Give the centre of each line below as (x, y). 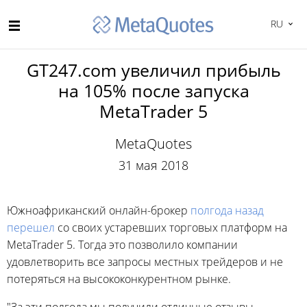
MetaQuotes (153, 144)
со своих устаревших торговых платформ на (171, 228)
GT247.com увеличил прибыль (153, 70)
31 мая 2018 (153, 165)
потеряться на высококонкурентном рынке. (119, 279)
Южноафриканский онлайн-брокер (99, 210)
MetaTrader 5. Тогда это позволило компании (122, 245)
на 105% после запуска (153, 90)
